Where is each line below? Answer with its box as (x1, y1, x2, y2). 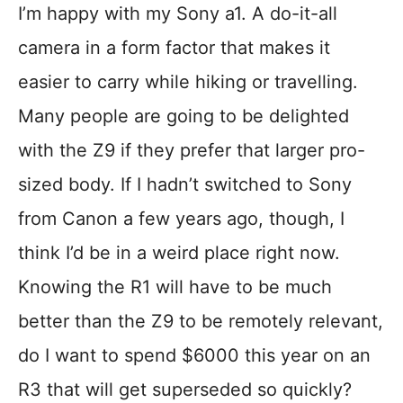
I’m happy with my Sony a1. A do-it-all (18, 3, 337, 25)
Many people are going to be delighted (18, 105, 349, 128)
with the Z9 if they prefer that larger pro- (18, 139, 365, 162)
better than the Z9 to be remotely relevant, (18, 310, 383, 333)
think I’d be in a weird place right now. (18, 242, 340, 264)
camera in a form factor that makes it (18, 37, 330, 59)
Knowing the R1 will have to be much (18, 276, 332, 299)
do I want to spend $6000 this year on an (18, 345, 371, 367)
